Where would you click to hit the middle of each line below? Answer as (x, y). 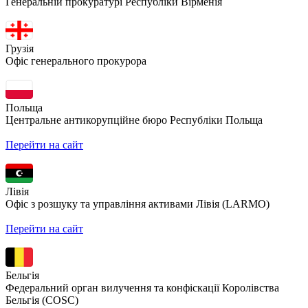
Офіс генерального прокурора (76, 60)
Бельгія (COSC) (42, 300)
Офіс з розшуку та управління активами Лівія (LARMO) (137, 203)
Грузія (20, 48)
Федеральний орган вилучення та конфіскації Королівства (142, 287)
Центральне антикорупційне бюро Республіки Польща (134, 120)
